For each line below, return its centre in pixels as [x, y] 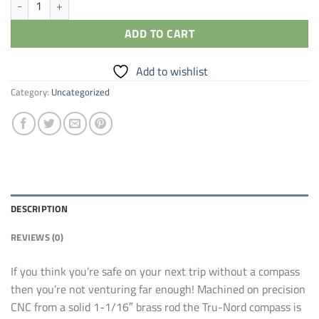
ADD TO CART [159, 34]
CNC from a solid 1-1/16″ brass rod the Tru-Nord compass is [156, 307]
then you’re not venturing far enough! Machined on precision [158, 289]
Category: [31, 91]
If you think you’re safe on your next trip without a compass [155, 271]
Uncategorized [80, 91]
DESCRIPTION [39, 208]
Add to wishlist [172, 71]
